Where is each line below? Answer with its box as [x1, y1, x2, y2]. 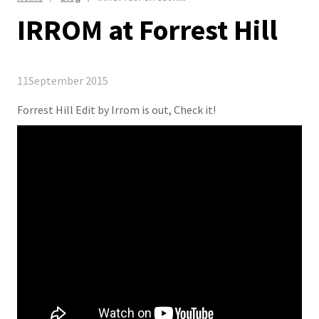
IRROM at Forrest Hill [17, 12, 278, 48]
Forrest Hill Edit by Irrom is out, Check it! [17, 103, 216, 117]
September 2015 [28, 73, 108, 88]
